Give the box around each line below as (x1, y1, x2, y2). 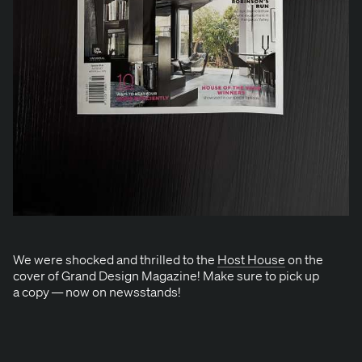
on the (285, 250, 323, 267)
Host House (217, 250, 285, 267)
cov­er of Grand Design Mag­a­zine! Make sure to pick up (13, 267, 319, 284)
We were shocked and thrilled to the (13, 250, 217, 267)
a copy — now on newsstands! (13, 283, 181, 300)
